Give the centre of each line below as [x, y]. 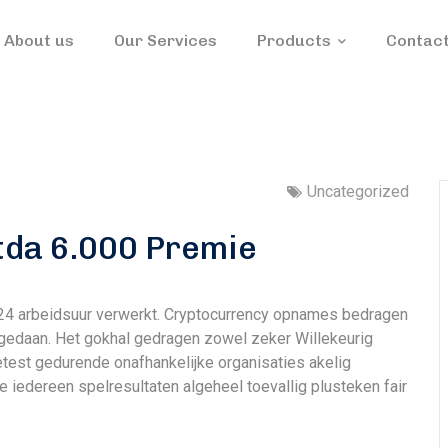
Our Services [165, 40]
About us [38, 40]
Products [293, 40]
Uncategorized [358, 191]
